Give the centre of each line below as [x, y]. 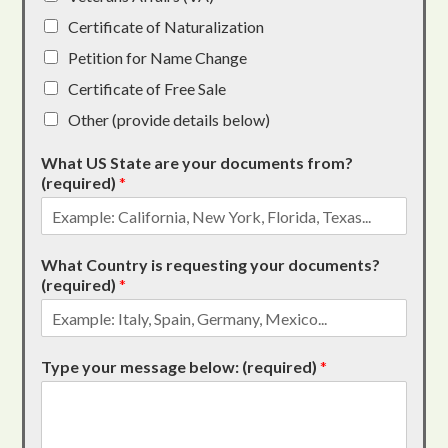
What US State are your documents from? [197, 163]
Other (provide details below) [169, 120]
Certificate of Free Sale [147, 89]
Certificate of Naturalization [166, 27]
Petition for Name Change [158, 58]
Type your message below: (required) [181, 367]
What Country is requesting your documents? [211, 265]
